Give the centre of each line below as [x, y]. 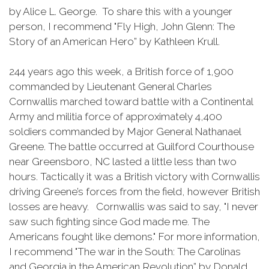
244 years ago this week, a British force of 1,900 [121, 71]
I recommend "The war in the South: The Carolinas [125, 252]
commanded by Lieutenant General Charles [110, 86]
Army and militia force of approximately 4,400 [116, 116]
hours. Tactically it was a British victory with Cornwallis [134, 177]
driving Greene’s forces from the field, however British [134, 192]
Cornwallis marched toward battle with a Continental [131, 101]
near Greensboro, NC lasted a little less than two [123, 162]
